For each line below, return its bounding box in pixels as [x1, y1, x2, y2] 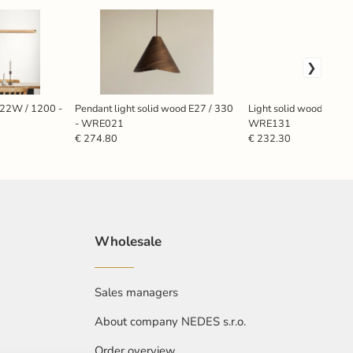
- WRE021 [74, 117, 124, 132]
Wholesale [94, 232, 162, 251]
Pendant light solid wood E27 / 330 [74, 102, 233, 117]
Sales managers [94, 284, 178, 301]
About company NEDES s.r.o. [94, 314, 246, 330]
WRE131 [247, 117, 291, 132]
